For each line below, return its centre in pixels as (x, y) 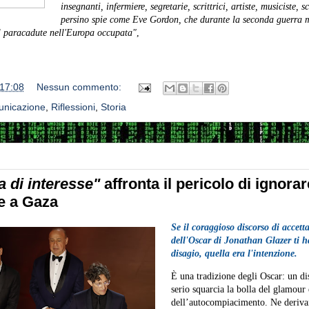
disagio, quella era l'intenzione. (234, 253)
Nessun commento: (80, 87)
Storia (113, 107)
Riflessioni (73, 107)
